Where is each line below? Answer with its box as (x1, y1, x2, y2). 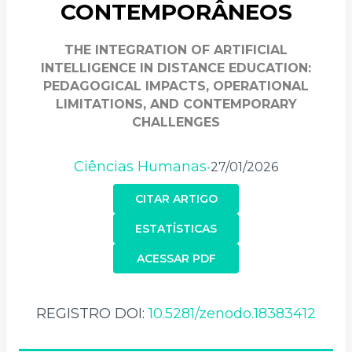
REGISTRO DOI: (36, 304, 148, 322)
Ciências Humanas (74, 157, 207, 175)
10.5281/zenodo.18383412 (148, 304, 316, 322)
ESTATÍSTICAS (135, 221, 217, 236)
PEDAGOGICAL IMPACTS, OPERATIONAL (43, 78, 309, 93)
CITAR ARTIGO (134, 191, 218, 206)
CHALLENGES (132, 114, 220, 130)
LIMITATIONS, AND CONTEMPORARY (55, 96, 297, 112)
